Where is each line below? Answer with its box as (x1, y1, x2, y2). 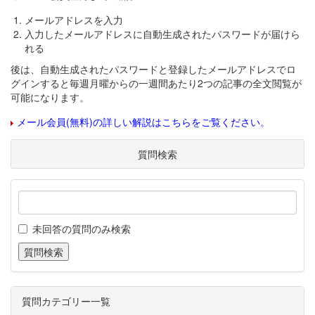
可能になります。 (11, 90, 89, 104)
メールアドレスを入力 (25, 13, 123, 27)
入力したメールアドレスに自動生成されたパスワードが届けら (25, 27, 300, 41)
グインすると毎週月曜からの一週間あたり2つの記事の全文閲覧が (11, 76, 302, 90)
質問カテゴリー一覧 (22, 294, 110, 308)
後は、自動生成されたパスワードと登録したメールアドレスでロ (11, 62, 296, 76)
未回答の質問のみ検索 (32, 221, 131, 236)
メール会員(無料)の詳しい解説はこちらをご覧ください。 (17, 115, 270, 129)
